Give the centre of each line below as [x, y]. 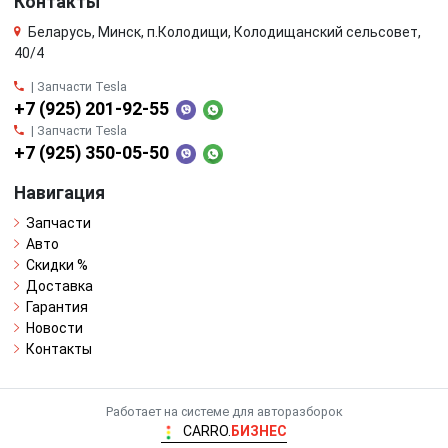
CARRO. [207, 430]
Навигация [59, 192]
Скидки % [57, 264]
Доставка [59, 285]
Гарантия [57, 306]
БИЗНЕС [259, 430]
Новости [54, 327]
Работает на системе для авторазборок [224, 411]
